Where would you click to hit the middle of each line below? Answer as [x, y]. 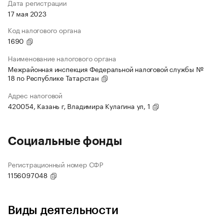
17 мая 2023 [27, 13]
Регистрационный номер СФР [55, 164]
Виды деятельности [63, 210]
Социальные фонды [65, 141]
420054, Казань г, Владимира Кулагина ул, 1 [80, 106]
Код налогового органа [45, 30]
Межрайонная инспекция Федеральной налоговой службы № [106, 69]
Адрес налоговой [35, 95]
